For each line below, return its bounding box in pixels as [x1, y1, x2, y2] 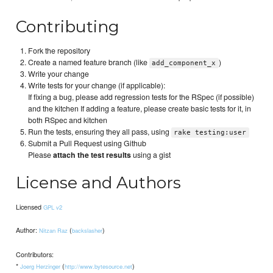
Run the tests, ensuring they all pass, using [28, 126, 172, 137]
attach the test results [53, 149, 132, 160]
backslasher [72, 225, 103, 235]
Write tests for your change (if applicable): [28, 79, 166, 91]
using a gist [131, 149, 171, 160]
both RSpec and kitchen [28, 114, 108, 126]
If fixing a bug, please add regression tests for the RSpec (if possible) [28, 91, 255, 102]
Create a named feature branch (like [28, 56, 150, 68]
